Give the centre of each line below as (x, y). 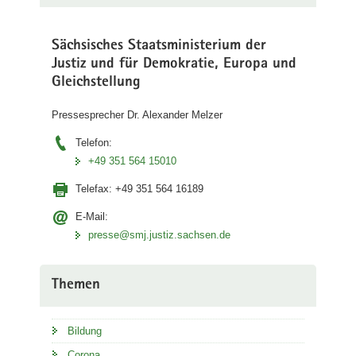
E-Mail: (92, 217)
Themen (76, 286)
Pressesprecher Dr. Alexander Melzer (137, 115)
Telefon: (94, 143)
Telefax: (95, 189)
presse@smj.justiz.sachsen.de (159, 235)
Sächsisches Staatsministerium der (159, 46)
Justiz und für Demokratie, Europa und (174, 64)
